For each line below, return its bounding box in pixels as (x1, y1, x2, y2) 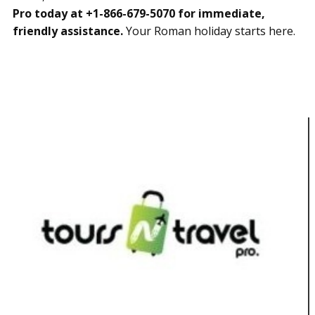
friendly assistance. (13, 22, 123, 39)
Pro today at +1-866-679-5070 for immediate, (13, 5, 265, 21)
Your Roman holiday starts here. (123, 22, 295, 39)
